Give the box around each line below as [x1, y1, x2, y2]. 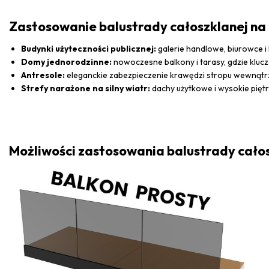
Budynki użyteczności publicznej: [21, 43, 156, 54]
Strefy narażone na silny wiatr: [21, 82, 150, 94]
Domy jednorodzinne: [21, 56, 112, 67]
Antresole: [21, 69, 65, 80]
